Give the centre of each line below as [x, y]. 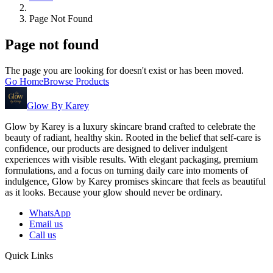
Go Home [24, 81]
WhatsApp [50, 213]
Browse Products [76, 81]
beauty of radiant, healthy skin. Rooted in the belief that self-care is [133, 137]
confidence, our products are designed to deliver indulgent [116, 148]
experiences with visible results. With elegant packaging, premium [131, 159]
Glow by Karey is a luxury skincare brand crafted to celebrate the [130, 126]
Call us [43, 235]
